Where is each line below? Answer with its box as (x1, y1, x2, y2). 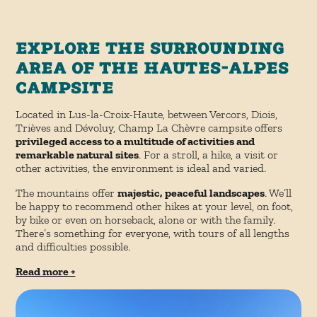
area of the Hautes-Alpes (16, 52, 289, 79)
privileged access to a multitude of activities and (16, 134, 255, 148)
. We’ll (265, 185, 292, 200)
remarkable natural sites (16, 147, 139, 161)
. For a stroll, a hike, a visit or (139, 147, 279, 161)
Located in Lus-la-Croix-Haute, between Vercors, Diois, (16, 107, 278, 121)
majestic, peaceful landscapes (117, 185, 265, 200)
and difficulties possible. (16, 239, 131, 253)
